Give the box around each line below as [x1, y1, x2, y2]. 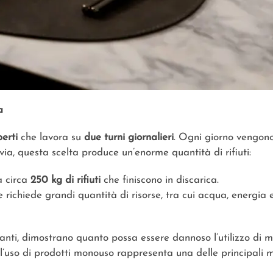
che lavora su [18, 132, 84, 143]
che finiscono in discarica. [101, 175, 219, 186]
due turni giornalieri [84, 132, 174, 143]
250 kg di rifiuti [30, 175, 101, 186]
